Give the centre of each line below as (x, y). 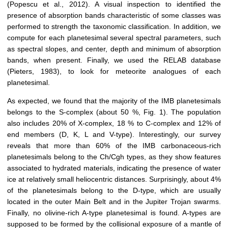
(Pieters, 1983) (33, 72)
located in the (31, 202)
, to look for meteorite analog (117, 72)
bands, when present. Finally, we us (72, 60)
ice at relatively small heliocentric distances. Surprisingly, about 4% (114, 179)
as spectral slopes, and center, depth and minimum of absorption (114, 49)
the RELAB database (182, 60)
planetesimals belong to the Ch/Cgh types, (78, 157)
